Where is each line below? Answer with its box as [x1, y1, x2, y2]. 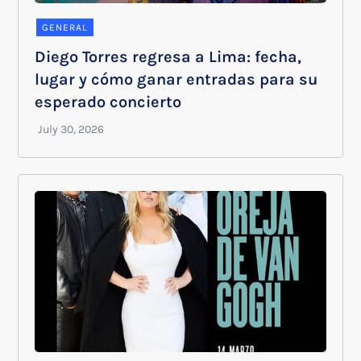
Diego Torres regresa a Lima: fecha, [35, 48, 302, 67]
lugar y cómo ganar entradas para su [35, 70, 318, 89]
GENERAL [42, 22, 89, 34]
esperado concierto [35, 93, 182, 112]
